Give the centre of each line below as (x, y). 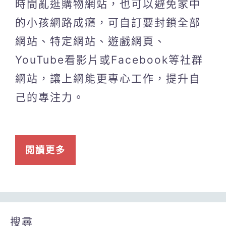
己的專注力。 (50, 97)
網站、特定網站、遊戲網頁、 (91, 41)
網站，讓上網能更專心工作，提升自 (108, 78)
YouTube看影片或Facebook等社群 (109, 60)
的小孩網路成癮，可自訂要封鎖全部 (108, 22)
